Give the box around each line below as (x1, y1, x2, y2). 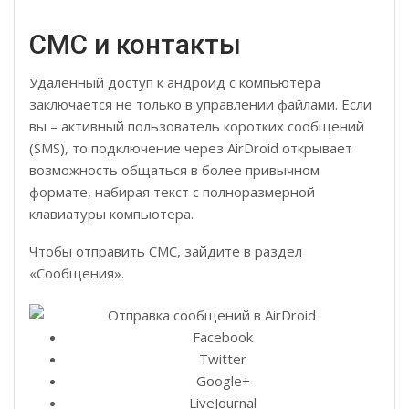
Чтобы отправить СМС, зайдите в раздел (29, 241, 302, 260)
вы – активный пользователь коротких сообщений (29, 116, 364, 135)
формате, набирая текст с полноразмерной (29, 182, 315, 201)
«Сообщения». (29, 263, 124, 282)
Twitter (199, 349, 246, 368)
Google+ (195, 371, 250, 390)
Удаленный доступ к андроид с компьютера (29, 72, 320, 91)
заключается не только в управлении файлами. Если (29, 94, 372, 113)
